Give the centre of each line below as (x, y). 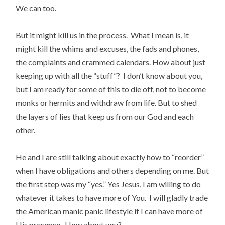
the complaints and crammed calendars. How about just (111, 62)
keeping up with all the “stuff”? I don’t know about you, (109, 76)
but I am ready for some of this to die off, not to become (111, 89)
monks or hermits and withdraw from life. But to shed (106, 103)
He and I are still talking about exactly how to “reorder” (110, 157)
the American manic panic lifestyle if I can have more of (109, 211)
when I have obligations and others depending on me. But (113, 171)
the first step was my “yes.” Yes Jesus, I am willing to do (108, 184)
